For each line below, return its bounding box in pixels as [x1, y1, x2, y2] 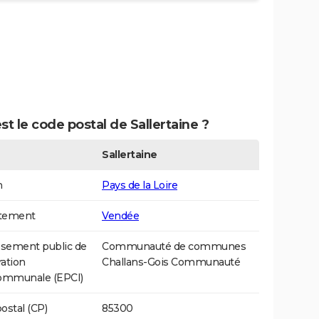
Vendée [102, 209, 139, 223]
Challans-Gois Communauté [102, 256, 240, 269]
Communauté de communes [102, 240, 246, 253]
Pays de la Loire [102, 179, 177, 192]
